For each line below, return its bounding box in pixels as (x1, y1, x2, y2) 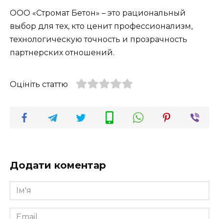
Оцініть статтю (10, 79, 68, 89)
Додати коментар (10, 159, 106, 171)
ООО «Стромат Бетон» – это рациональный (10, 8, 186, 18)
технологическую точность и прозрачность (10, 34, 187, 44)
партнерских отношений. (10, 47, 114, 57)
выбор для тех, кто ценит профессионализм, (10, 21, 193, 31)
